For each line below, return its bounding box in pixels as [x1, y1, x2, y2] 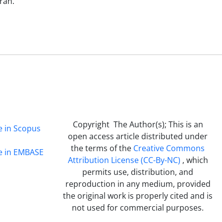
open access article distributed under [68, 130, 208, 142]
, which [180, 154, 208, 166]
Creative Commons [133, 142, 205, 154]
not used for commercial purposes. [72, 202, 204, 213]
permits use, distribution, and [82, 166, 194, 177]
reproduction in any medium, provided [65, 178, 211, 189]
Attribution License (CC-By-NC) [67, 154, 180, 166]
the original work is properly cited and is [63, 190, 213, 201]
